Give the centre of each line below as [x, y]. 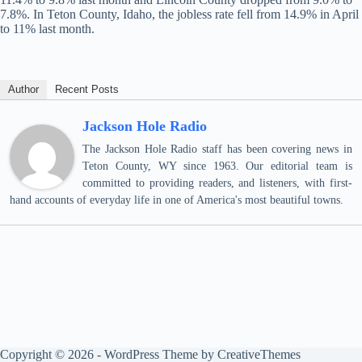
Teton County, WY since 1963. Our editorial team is [217, 166]
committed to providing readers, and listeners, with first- [217, 183]
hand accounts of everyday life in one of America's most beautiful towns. [177, 200]
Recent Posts [87, 89]
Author [23, 89]
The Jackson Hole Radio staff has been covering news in [217, 149]
